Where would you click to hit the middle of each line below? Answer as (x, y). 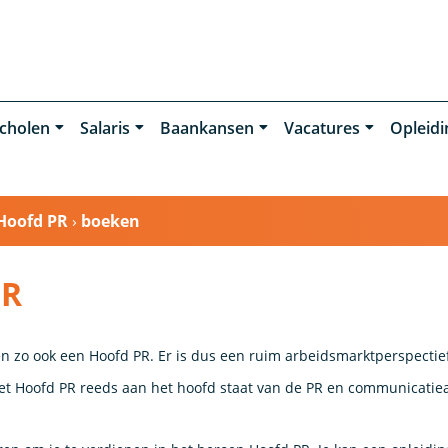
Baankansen (206, 127)
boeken (111, 220)
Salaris (104, 127)
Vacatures (321, 127)
